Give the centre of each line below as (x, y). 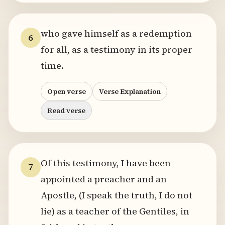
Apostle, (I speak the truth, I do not (117, 195)
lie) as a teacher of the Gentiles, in (115, 211)
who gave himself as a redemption (116, 33)
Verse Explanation (130, 91)
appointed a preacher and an (104, 179)
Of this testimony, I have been (106, 163)
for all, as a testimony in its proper (117, 49)
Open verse (67, 91)
